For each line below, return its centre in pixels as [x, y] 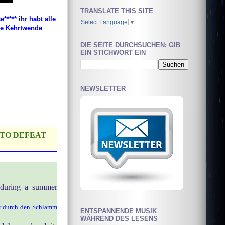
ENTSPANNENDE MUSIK [119, 211]
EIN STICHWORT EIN [113, 52]
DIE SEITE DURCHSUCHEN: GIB [130, 45]
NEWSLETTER [103, 89]
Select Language [104, 22]
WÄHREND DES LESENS [119, 218]
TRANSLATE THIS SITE [117, 11]
